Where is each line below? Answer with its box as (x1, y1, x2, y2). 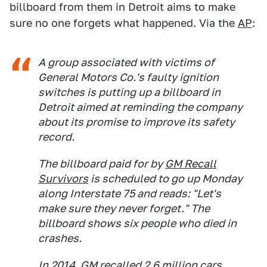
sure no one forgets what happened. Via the (10, 17, 238, 29)
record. (38, 131, 74, 143)
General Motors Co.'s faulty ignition (38, 71, 219, 83)
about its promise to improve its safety (38, 116, 235, 128)
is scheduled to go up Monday (88, 172, 243, 185)
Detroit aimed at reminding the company (38, 101, 243, 113)
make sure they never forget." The (38, 202, 210, 215)
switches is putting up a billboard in (38, 86, 221, 98)
